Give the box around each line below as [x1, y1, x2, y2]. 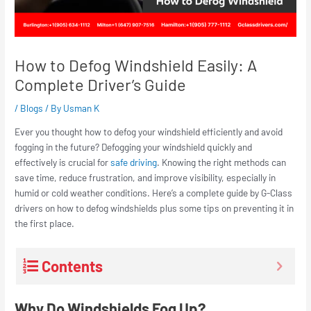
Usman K [63, 102, 100, 115]
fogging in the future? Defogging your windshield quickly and [15, 141, 253, 153]
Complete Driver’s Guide [15, 74, 187, 95]
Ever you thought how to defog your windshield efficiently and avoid [15, 126, 283, 138]
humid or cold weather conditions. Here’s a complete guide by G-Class [15, 187, 293, 199]
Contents [42, 256, 103, 275]
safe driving [110, 156, 158, 169]
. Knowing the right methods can [157, 156, 287, 169]
